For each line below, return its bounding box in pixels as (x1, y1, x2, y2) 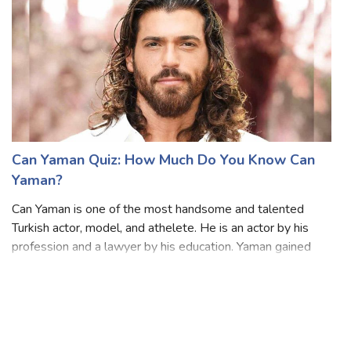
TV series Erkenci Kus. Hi (12, 299, 147, 317)
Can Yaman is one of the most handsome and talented (12, 223, 304, 241)
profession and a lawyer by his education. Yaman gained (12, 261, 311, 279)
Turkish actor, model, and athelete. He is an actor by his (12, 242, 309, 260)
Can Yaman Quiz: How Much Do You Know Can (12, 173, 315, 193)
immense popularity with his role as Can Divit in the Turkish (12, 280, 328, 298)
